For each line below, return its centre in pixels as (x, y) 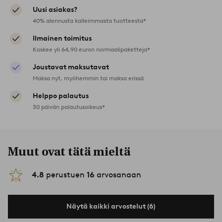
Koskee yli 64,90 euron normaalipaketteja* (91, 49)
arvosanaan (118, 174)
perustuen (65, 174)
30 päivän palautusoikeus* (69, 107)
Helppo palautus (61, 96)
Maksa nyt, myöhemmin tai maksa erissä (88, 78)
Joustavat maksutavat (71, 67)
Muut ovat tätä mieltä (69, 151)
